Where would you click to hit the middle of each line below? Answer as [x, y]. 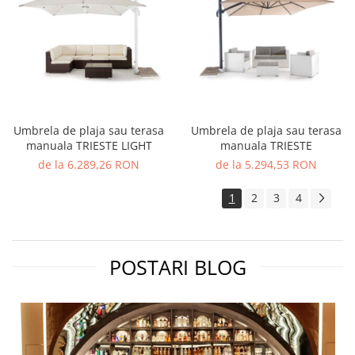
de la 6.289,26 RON [89, 165]
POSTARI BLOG [177, 267]
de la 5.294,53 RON [266, 165]
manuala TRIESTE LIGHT [89, 146]
